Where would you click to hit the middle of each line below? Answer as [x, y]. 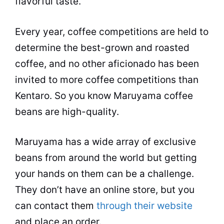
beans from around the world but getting [106, 158]
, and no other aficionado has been [121, 63]
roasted [172, 47]
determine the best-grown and [85, 47]
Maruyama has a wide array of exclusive [105, 142]
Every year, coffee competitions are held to [112, 31]
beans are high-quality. [67, 111]
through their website [144, 206]
